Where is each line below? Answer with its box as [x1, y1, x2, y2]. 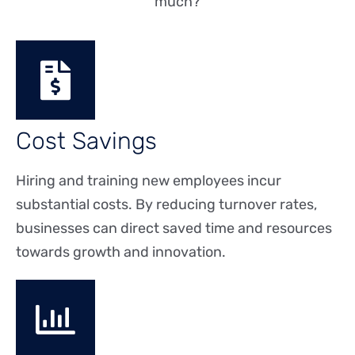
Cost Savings [16, 127, 157, 156]
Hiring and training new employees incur [16, 172, 281, 190]
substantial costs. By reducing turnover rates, [16, 196, 317, 214]
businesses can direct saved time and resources [16, 219, 332, 238]
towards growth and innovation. [16, 243, 226, 261]
